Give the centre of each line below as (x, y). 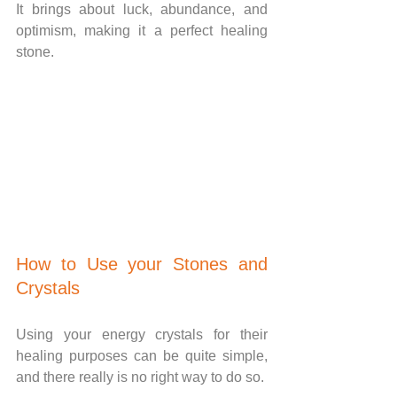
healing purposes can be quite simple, (142, 355)
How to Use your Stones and (142, 264)
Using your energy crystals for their (142, 334)
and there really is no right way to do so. (140, 377)
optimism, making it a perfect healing (142, 31)
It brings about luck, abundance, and (142, 10)
